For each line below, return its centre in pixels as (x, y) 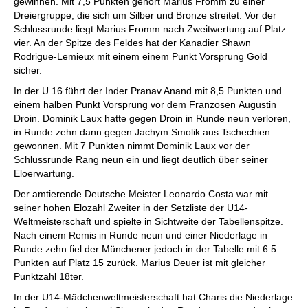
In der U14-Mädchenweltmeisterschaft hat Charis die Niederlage (153, 297)
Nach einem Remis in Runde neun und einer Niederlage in (141, 235)
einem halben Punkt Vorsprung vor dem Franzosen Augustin (145, 104)
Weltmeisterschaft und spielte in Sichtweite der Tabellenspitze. (148, 221)
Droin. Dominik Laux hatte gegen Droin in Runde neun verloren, (152, 118)
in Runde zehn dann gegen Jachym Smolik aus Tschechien (142, 132)
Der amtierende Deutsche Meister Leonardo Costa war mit (141, 194)
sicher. (28, 70)
